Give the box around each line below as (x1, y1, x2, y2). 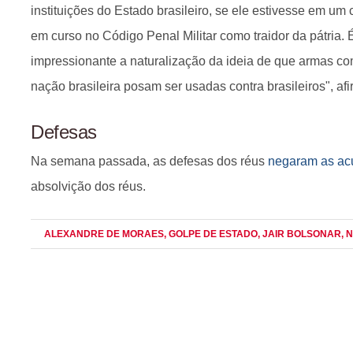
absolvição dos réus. (31, 180, 146, 193)
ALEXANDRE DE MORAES (44, 229, 165, 240)
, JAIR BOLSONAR (258, 229, 342, 240)
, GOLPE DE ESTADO (164, 229, 258, 240)
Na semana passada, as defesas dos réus (31, 154, 268, 168)
